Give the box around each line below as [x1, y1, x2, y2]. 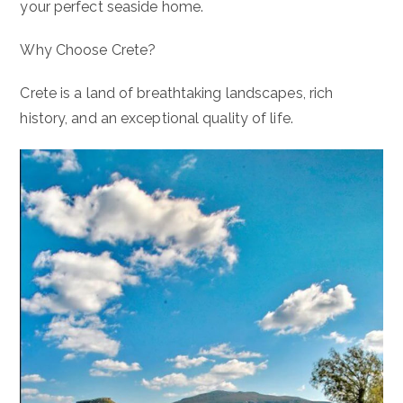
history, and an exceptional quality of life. [20, 110, 293, 128]
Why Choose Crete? [20, 41, 157, 59]
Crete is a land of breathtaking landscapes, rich [20, 85, 334, 103]
